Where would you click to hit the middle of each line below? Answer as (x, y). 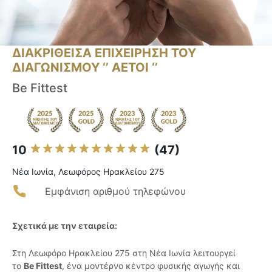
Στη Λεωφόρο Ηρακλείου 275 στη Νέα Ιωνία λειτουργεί (124, 253)
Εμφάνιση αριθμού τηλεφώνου (115, 192)
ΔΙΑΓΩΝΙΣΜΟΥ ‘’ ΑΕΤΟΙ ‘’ (85, 68)
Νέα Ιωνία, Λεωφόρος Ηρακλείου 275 (88, 172)
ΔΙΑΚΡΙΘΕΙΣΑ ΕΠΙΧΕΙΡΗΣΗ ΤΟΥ (104, 53)
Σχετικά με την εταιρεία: (65, 226)
